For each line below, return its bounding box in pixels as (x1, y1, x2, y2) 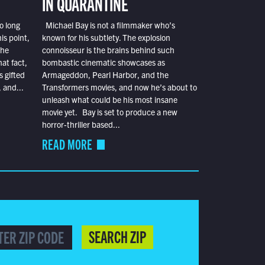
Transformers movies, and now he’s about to (41, 82, 197, 93)
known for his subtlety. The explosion (41, 32, 170, 43)
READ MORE (41, 135, 92, 153)
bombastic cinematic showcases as (41, 57, 165, 68)
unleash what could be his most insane (41, 94, 177, 105)
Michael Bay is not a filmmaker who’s (41, 20, 175, 31)
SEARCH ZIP (88, 225, 146, 247)
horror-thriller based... (41, 119, 120, 130)
